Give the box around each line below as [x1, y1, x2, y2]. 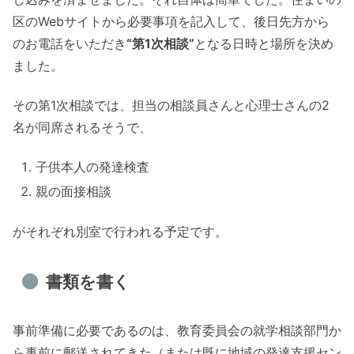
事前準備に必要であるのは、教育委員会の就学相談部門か [13, 322, 341, 339]
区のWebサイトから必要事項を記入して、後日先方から [13, 13, 330, 29]
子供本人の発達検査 [36, 159, 150, 175]
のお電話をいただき [13, 35, 126, 51]
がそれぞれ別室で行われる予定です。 [13, 223, 228, 239]
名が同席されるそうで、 [13, 119, 152, 135]
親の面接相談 [36, 183, 112, 200]
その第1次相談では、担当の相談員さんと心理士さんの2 [13, 96, 330, 113]
